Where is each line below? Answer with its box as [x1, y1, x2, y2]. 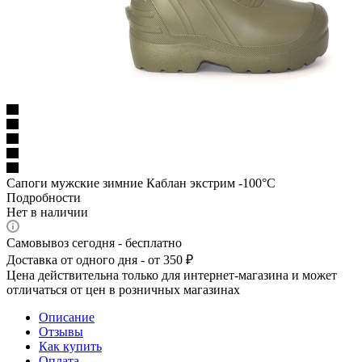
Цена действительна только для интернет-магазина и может [6, 267, 337, 282]
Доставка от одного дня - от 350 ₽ [6, 252, 193, 267]
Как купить [39, 339, 102, 353]
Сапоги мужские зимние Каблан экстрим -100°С [6, 175, 276, 190]
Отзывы [39, 324, 83, 339]
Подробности [6, 190, 81, 204]
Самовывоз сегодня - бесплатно [6, 235, 182, 250]
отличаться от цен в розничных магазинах [6, 282, 240, 297]
